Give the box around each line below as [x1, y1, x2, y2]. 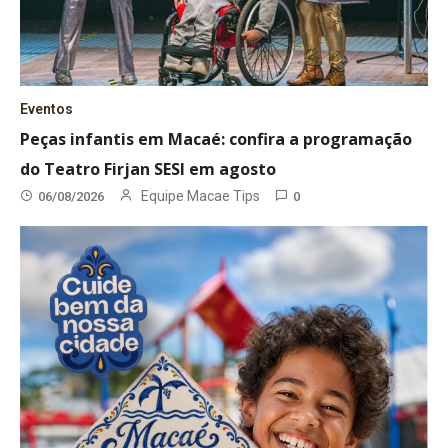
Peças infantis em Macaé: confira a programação [20, 128, 413, 151]
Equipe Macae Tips [141, 188, 261, 205]
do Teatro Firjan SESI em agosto [20, 158, 277, 181]
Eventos [20, 101, 74, 118]
